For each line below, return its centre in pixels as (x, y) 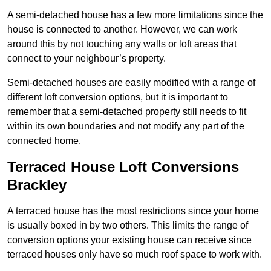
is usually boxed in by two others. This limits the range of (128, 226)
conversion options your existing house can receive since (129, 240)
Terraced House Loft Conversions (123, 167)
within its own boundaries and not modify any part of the (126, 126)
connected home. (44, 141)
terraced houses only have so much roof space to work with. (135, 255)
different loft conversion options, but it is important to (118, 97)
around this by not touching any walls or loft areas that (122, 44)
